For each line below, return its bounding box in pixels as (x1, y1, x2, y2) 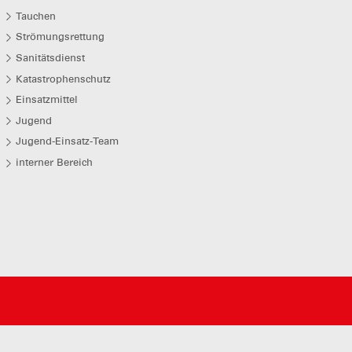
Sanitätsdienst (15, 51, 85, 64)
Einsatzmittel (15, 93, 78, 106)
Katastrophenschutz (15, 72, 111, 85)
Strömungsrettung (15, 31, 104, 43)
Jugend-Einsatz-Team (15, 135, 119, 148)
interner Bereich (15, 156, 93, 169)
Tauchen (15, 9, 56, 22)
